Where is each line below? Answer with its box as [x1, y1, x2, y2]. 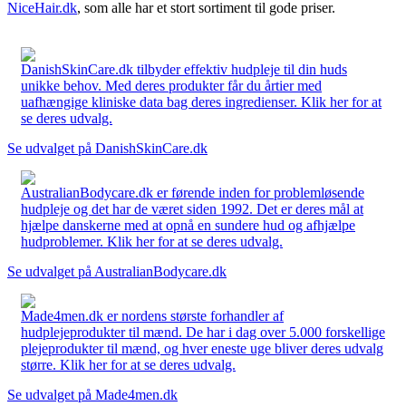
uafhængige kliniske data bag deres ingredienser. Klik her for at [21, 93, 382, 110]
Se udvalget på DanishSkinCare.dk [7, 140, 208, 156]
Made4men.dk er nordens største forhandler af [21, 307, 284, 324]
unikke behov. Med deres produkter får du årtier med [21, 77, 322, 93]
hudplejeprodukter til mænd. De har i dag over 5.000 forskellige [21, 324, 385, 340]
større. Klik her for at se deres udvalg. [21, 356, 236, 372]
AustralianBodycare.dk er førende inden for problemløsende [21, 184, 364, 200]
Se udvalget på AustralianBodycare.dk [7, 263, 227, 279]
